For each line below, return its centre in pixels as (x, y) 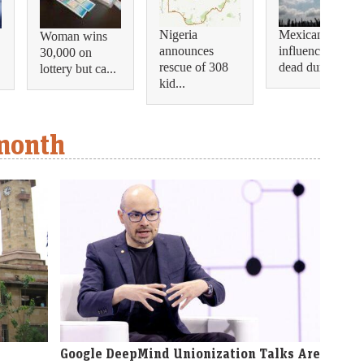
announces (186, 51)
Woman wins (74, 36)
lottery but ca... (78, 68)
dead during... (314, 67)
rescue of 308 (194, 67)
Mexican (301, 35)
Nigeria (178, 35)
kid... (172, 84)
